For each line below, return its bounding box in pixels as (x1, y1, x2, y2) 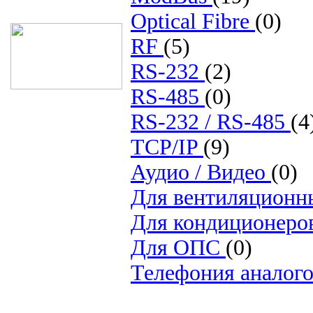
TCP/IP (131, 135, 203, 159)
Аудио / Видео (131, 160, 271, 184)
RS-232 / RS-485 (131, 110, 291, 134)
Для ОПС (131, 235, 226, 260)
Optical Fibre (131, 9, 255, 34)
